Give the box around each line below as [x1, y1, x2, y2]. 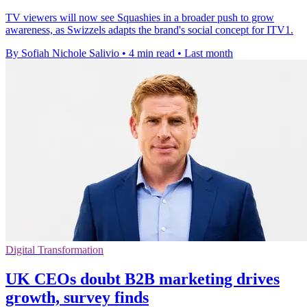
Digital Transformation [5, 244, 103, 256]
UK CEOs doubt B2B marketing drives [5, 270, 280, 288]
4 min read [129, 47, 175, 60]
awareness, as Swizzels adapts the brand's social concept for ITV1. [5, 24, 293, 36]
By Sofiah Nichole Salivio [5, 47, 119, 60]
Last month [184, 47, 233, 60]
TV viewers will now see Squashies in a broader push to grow [5, 12, 274, 24]
